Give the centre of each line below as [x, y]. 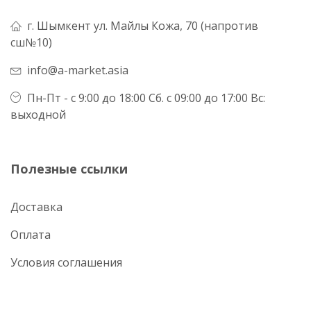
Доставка [36, 207]
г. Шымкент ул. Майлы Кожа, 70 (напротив [143, 26]
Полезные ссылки [69, 169]
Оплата [31, 235]
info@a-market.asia [78, 70]
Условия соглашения [66, 263]
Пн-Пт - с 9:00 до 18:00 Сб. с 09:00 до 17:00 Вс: [146, 98]
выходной [38, 115]
